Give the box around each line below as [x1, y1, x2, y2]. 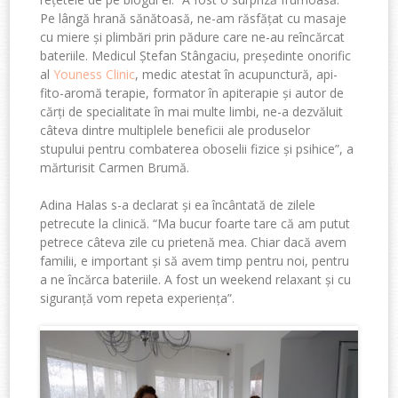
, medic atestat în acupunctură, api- [135, 65, 338, 83]
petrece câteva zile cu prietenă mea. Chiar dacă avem [40, 233, 347, 251]
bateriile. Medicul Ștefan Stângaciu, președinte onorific [40, 46, 352, 64]
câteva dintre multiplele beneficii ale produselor [40, 121, 311, 139]
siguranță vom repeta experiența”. [40, 289, 235, 306]
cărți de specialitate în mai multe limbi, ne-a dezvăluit [40, 102, 344, 120]
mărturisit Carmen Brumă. [40, 158, 190, 176]
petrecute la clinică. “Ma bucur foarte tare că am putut [40, 214, 351, 232]
